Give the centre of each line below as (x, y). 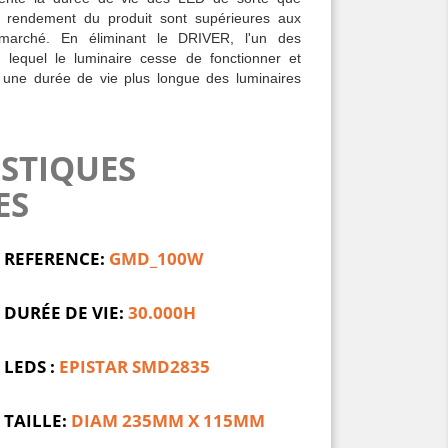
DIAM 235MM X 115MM (168, 420)
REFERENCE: (54, 258)
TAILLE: (35, 420)
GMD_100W (156, 258)
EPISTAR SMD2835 (134, 366)
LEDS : (29, 366)
